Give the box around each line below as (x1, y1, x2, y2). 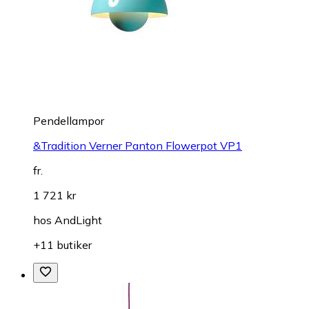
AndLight (54, 212, 102, 227)
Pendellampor (33, 113, 104, 128)
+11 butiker (33, 237, 92, 252)
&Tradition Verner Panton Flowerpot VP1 (33, 138, 242, 152)
